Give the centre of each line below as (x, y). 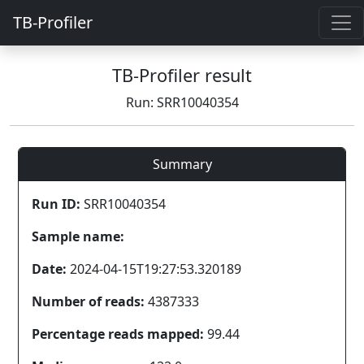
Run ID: (56, 204)
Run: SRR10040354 (182, 102)
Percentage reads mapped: (118, 334)
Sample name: (78, 236)
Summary (182, 164)
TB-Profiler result (182, 75)
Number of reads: (88, 301)
